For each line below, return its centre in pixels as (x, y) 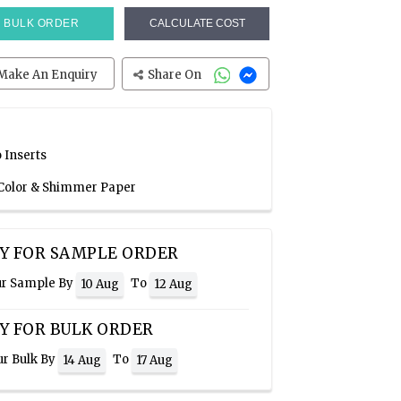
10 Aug (100, 284)
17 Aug (154, 360)
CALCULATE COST (197, 23)
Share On (176, 75)
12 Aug (173, 284)
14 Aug (82, 360)
